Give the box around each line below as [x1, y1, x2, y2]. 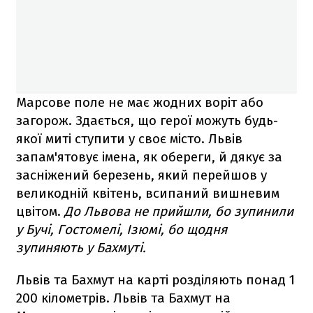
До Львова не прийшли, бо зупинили [64, 203, 293, 220]
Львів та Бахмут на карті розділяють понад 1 [16, 272, 295, 289]
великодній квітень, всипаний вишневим [16, 185, 279, 202]
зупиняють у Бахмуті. [16, 240, 146, 256]
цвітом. [16, 203, 64, 220]
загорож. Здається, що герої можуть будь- [16, 112, 278, 129]
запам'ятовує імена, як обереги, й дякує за [16, 149, 282, 166]
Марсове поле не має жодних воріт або [16, 94, 263, 111]
